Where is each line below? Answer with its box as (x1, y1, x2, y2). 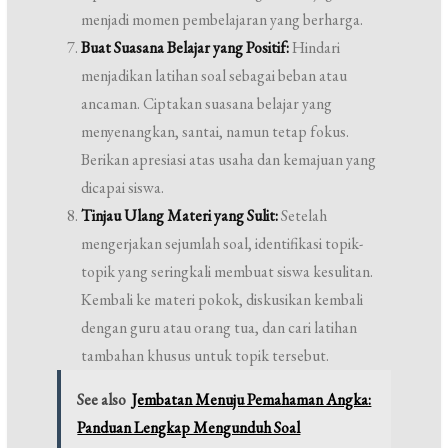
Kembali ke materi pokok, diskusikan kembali (81, 289, 364, 310)
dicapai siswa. (81, 177, 165, 198)
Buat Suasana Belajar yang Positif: (81, 37, 290, 58)
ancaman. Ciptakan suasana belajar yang (81, 93, 333, 114)
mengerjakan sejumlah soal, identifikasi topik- (81, 233, 364, 254)
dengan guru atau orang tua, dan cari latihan (81, 317, 358, 338)
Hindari (289, 37, 341, 58)
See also (77, 389, 127, 410)
